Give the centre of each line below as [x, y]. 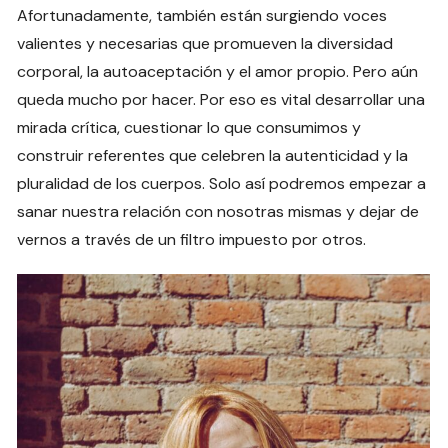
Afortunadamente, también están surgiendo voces [202, 15]
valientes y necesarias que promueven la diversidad [205, 43]
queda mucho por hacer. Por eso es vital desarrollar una [221, 99]
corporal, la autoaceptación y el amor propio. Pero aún [218, 71]
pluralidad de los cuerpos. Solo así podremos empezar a [222, 183]
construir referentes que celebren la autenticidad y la [213, 155]
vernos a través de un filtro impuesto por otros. [192, 239]
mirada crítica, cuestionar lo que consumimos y [189, 127]
